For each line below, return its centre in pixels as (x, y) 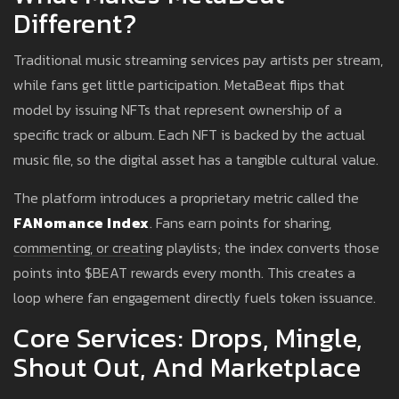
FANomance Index (81, 223)
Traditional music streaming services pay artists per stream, (198, 60)
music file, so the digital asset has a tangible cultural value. (196, 160)
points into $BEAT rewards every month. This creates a (184, 273)
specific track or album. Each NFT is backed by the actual (189, 135)
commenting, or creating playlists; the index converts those (196, 248)
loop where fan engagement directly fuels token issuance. (195, 298)
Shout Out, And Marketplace (187, 368)
